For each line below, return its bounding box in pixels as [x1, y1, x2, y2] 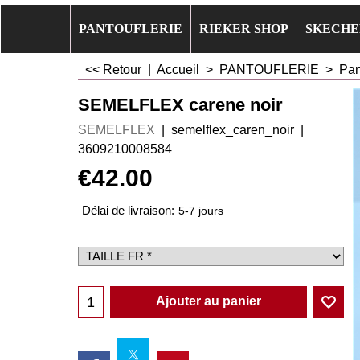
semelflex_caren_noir [171, 122, 294, 137]
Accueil [157, 63, 202, 76]
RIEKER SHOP [199, 22, 288, 35]
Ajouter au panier [156, 294, 261, 309]
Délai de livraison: [82, 204, 174, 218]
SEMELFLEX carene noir [78, 94, 283, 115]
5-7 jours [178, 205, 223, 218]
